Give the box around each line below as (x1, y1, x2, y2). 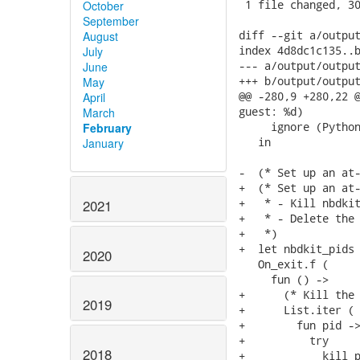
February (83, 119, 132, 136)
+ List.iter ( (239, 302, 354, 317)
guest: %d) (239, 104, 303, 119)
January (83, 134, 124, 151)
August (83, 27, 118, 44)
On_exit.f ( (239, 256, 329, 272)
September (83, 12, 139, 29)
